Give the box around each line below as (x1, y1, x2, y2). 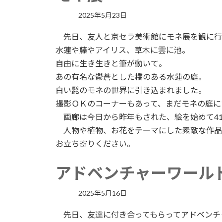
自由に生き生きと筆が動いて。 (55, 58, 166, 68)
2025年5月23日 (78, 10, 127, 19)
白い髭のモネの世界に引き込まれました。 (55, 85, 206, 95)
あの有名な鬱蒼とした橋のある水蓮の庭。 (55, 71, 206, 81)
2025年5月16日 (78, 188, 127, 197)
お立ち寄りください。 (55, 138, 135, 148)
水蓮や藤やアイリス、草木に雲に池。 (55, 45, 190, 55)
